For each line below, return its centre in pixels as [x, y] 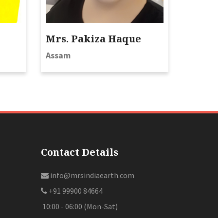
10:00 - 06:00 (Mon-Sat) [79, 207]
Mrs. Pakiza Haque [93, 39]
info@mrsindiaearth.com [91, 175]
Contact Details [79, 152]
